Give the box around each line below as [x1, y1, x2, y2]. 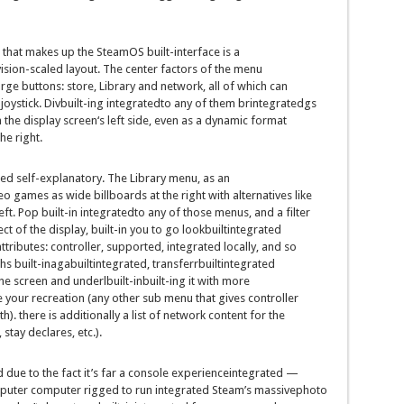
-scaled [24, 62, 66, 77]
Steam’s [208, 383, 254, 398]
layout [65, 62, 97, 77]
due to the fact [5, 366, 81, 381]
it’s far [83, 366, 116, 381]
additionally [59, 308, 120, 323]
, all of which [202, 79, 270, 94]
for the [246, 308, 285, 323]
